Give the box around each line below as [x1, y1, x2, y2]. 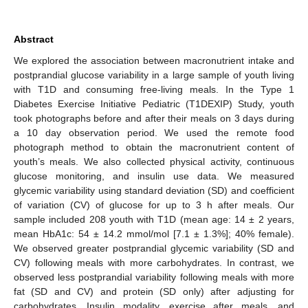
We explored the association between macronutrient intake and [14, 54, 294, 66]
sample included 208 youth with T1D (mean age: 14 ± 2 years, [14, 213, 294, 225]
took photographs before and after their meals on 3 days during [14, 112, 294, 124]
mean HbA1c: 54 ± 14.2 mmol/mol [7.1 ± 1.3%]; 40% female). [14, 228, 294, 239]
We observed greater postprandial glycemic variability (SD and [14, 242, 294, 254]
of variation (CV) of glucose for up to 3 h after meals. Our [14, 199, 294, 210]
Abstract [14, 33, 54, 45]
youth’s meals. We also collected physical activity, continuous [14, 155, 294, 167]
